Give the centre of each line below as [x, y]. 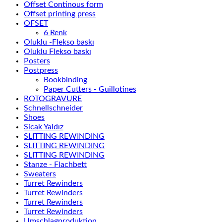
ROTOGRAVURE [53, 98]
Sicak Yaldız [44, 127]
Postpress [41, 70]
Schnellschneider [53, 108]
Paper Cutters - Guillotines [90, 89]
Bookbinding [65, 80]
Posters [37, 61]
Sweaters [40, 174]
